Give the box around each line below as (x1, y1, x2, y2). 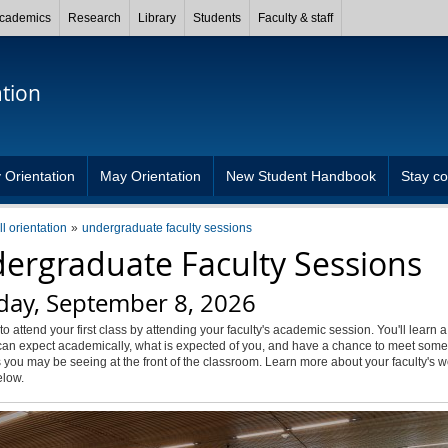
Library (138, 11, 176, 25)
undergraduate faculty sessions (81, 221, 252, 235)
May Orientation (100, 168, 201, 184)
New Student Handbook (226, 168, 376, 184)
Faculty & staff (258, 11, 333, 25)
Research (68, 11, 121, 25)
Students (193, 11, 241, 25)
